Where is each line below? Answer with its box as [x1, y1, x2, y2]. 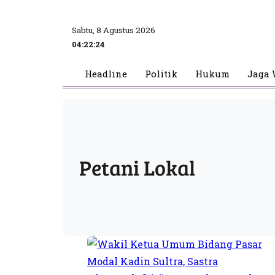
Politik [144, 68, 177, 80]
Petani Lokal [79, 152, 196, 182]
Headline [84, 68, 127, 80]
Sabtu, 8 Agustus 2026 [72, 24, 155, 36]
